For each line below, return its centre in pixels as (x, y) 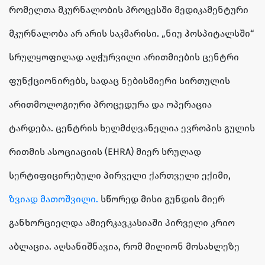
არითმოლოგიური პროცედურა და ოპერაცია (110, 105)
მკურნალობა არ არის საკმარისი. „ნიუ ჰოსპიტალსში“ (132, 34)
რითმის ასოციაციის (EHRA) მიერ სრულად (105, 152)
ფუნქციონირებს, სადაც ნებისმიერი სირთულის (119, 81)
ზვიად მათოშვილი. (54, 199)
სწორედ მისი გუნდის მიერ (161, 199)
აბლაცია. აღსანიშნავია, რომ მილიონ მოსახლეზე (124, 247)
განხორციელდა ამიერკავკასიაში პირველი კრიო (122, 223)
